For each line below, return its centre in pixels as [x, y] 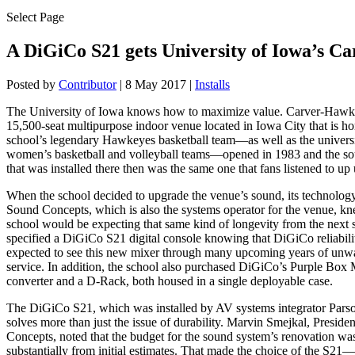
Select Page [35, 17]
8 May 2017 [156, 84]
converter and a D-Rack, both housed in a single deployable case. [170, 281]
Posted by [32, 84]
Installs [212, 84]
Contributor [88, 84]
